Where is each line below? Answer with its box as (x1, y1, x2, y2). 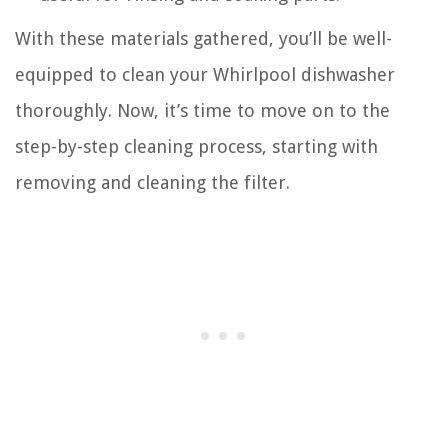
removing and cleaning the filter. (15, 172, 290, 194)
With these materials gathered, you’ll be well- (15, 28, 392, 50)
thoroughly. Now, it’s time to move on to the (15, 100, 390, 122)
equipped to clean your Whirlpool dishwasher (15, 64, 395, 86)
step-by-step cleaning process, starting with (15, 136, 378, 158)
